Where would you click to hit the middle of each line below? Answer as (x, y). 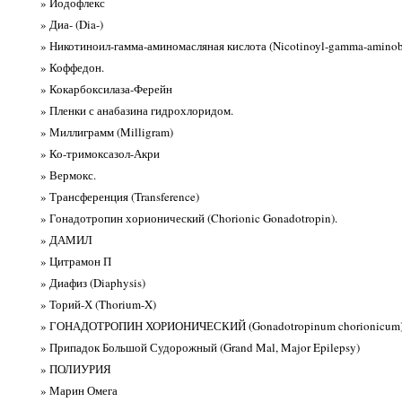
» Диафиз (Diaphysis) (92, 283)
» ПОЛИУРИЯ (75, 369)
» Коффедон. (72, 68)
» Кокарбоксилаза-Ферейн (106, 89)
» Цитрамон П (75, 262)
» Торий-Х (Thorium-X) (98, 305)
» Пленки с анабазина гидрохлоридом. (136, 111)
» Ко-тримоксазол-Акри (100, 154)
